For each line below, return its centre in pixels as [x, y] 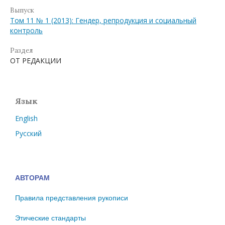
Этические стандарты [50, 218]
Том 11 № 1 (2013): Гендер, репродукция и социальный [103, 21]
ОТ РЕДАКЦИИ [36, 61]
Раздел [21, 51]
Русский [28, 134]
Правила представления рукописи [72, 198]
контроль [26, 31]
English [26, 119]
